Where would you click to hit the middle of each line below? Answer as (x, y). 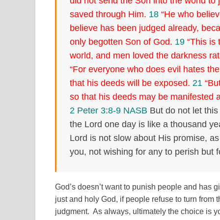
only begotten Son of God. (122, 41)
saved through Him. (109, 14)
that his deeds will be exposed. (131, 83)
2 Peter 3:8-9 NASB (109, 110)
